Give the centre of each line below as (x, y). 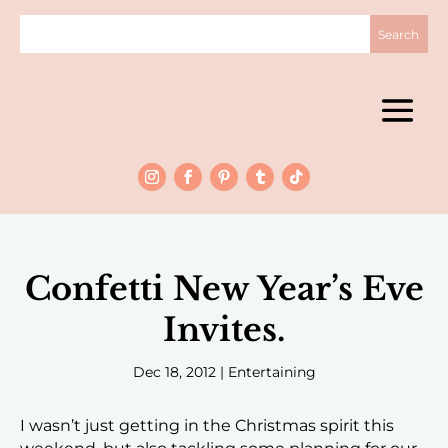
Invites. (224, 330)
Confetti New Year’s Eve (224, 289)
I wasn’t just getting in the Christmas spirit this (207, 426)
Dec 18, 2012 (174, 372)
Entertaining (271, 372)
